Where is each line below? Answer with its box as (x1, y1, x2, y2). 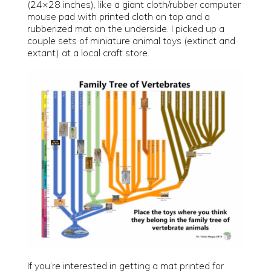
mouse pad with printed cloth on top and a (27, 10, 210, 23)
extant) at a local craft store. (27, 47, 149, 59)
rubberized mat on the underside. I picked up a (27, 22, 224, 35)
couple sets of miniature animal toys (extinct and (27, 34, 235, 47)
